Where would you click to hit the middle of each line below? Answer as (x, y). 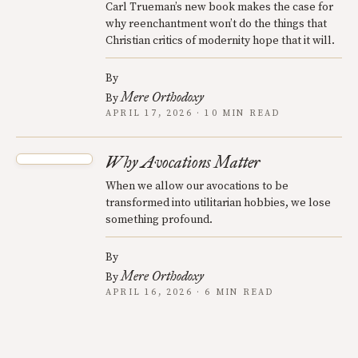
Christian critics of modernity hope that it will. (220, 41)
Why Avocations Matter (183, 163)
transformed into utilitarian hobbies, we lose (218, 203)
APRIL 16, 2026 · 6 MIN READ (190, 293)
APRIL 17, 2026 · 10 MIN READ (193, 114)
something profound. (159, 220)
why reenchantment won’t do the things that (216, 24)
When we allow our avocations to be (197, 187)
